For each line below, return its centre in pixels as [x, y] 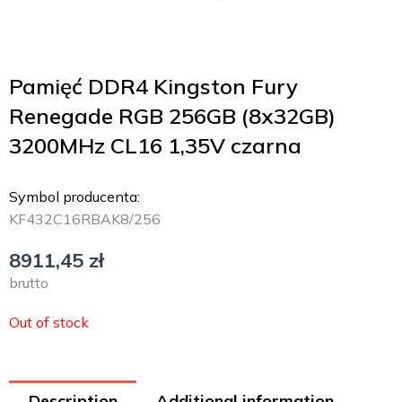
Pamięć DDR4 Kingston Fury [153, 87]
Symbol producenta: [74, 197]
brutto [29, 282]
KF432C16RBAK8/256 [85, 219]
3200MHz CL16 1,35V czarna [155, 146]
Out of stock [49, 322]
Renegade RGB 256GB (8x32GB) [172, 116]
